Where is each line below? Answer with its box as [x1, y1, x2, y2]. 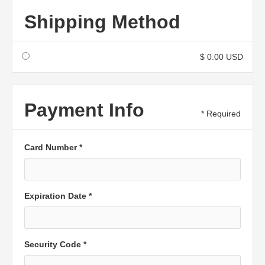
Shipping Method [24, 11, 180, 33]
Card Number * [24, 143, 82, 152]
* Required [201, 109, 241, 118]
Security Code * [24, 240, 86, 249]
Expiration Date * [24, 191, 92, 201]
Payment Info [24, 99, 144, 121]
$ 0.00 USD [200, 52, 243, 62]
